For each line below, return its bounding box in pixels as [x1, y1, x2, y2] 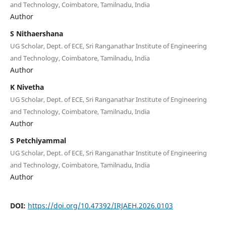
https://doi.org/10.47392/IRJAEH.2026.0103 [27, 200, 173, 210]
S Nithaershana [10, 28, 63, 38]
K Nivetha [10, 82, 44, 92]
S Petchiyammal [10, 135, 66, 145]
